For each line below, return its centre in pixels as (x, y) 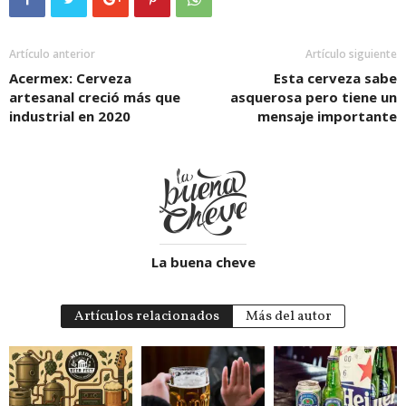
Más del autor (289, 316)
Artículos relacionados (147, 316)
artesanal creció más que (95, 97)
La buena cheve (203, 261)
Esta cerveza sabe (335, 77)
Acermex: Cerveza (70, 77)
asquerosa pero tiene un (314, 97)
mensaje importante (327, 116)
